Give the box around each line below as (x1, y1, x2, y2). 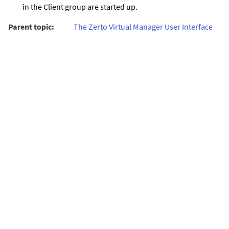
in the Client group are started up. (22, 1, 138, 12)
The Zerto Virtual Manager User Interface (74, 21, 213, 32)
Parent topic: (8, 21, 54, 32)
